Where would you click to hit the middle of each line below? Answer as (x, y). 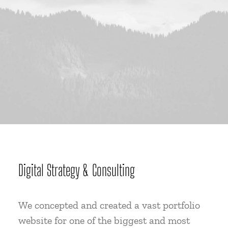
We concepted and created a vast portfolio (109, 205)
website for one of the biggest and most (104, 220)
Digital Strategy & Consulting (77, 170)
